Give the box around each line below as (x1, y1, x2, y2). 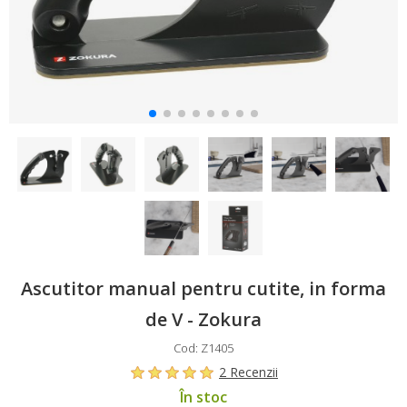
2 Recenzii (219, 363, 278, 381)
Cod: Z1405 (174, 340, 233, 356)
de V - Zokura (145, 307, 262, 332)
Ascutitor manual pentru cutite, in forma (21, 276, 386, 301)
